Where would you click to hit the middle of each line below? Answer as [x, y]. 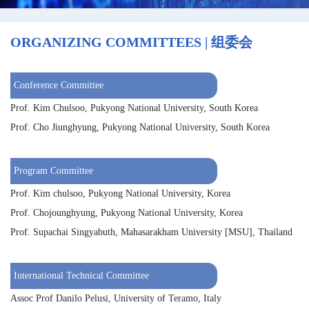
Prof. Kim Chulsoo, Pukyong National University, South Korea [134, 108]
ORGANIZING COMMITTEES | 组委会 [131, 42]
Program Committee [53, 171]
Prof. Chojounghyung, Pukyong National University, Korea [127, 213]
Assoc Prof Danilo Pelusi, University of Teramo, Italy [116, 298]
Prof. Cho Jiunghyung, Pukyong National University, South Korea [140, 127]
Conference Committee [59, 85]
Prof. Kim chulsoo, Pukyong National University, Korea [120, 193]
